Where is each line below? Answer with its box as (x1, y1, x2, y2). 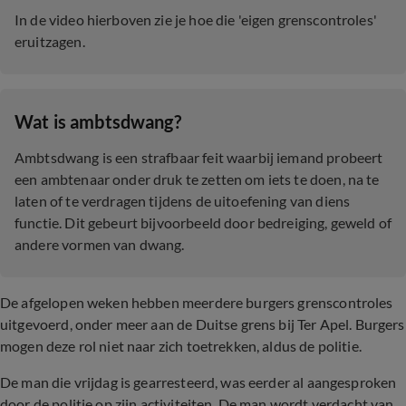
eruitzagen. (14, 33, 85, 50)
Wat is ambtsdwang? (14, 111, 181, 132)
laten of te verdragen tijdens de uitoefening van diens (14, 192, 351, 209)
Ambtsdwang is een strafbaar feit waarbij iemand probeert (14, 149, 383, 166)
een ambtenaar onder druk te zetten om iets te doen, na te (14, 170, 380, 188)
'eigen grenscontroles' (237, 11, 377, 28)
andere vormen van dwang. (14, 236, 185, 253)
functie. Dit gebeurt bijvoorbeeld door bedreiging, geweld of (14, 214, 392, 231)
